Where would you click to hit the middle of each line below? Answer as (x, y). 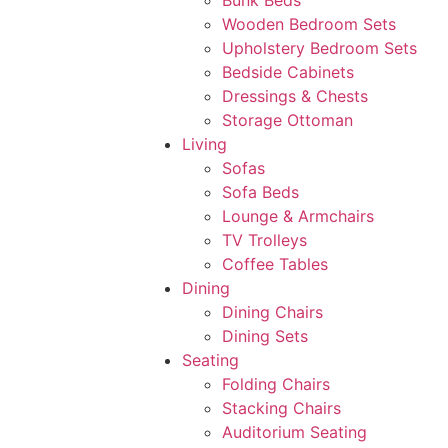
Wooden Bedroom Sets (309, 24)
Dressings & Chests (295, 96)
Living (204, 144)
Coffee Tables (275, 264)
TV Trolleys (264, 240)
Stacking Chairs (281, 408)
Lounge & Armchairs (298, 216)
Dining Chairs (272, 312)
